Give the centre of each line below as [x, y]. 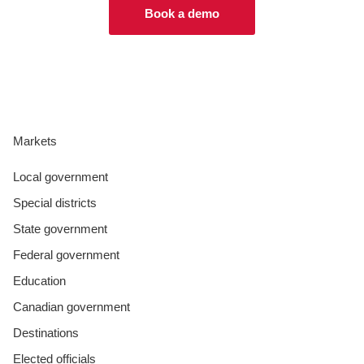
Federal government [66, 254]
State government [60, 228]
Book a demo [182, 13]
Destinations [46, 332]
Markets [35, 141]
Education [39, 280]
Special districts [55, 202]
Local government [61, 176]
